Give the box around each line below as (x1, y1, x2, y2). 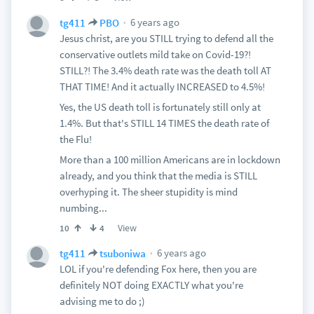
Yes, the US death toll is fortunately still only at (59, 100, 261, 114)
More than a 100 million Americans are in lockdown (59, 153, 280, 166)
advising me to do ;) (59, 294, 145, 308)
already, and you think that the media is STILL (59, 169, 257, 182)
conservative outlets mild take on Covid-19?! (59, 48, 251, 61)
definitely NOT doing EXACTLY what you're (59, 278, 243, 292)
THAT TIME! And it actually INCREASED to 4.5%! (59, 80, 265, 93)
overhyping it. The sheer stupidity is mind (59, 185, 238, 198)
